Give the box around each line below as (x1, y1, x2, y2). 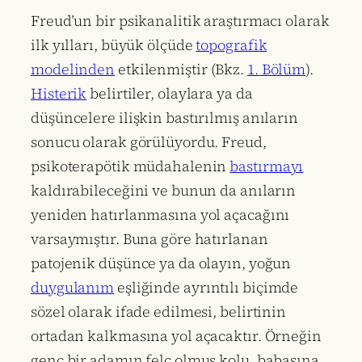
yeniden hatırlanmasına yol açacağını (31, 204, 290, 225)
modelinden (31, 59, 116, 80)
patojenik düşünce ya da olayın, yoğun (31, 253, 292, 274)
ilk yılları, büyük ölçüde (31, 35, 196, 56)
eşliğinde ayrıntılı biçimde (114, 277, 299, 298)
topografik (196, 35, 267, 56)
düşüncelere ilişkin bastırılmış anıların (31, 107, 298, 128)
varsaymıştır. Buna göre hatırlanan (31, 229, 268, 250)
